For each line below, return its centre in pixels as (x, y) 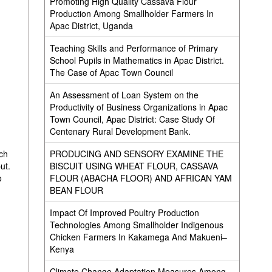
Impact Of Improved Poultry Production (124, 212)
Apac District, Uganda (91, 25)
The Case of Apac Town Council (111, 72)
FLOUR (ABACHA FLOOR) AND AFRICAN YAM (141, 178)
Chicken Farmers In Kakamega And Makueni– (138, 237)
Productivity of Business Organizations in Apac (138, 107)
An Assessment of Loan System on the (124, 95)
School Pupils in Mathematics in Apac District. (137, 60)
